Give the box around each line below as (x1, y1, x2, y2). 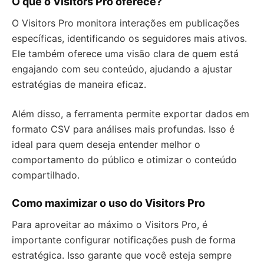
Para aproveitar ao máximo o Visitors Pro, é (12, 219, 207, 230)
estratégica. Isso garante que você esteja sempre (12, 249, 232, 261)
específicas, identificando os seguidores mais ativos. (12, 32, 247, 44)
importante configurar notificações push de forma (12, 234, 236, 246)
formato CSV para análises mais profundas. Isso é (12, 123, 235, 135)
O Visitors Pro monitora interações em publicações (12, 17, 239, 29)
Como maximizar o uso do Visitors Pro (12, 197, 205, 209)
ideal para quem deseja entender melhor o (12, 138, 200, 150)
